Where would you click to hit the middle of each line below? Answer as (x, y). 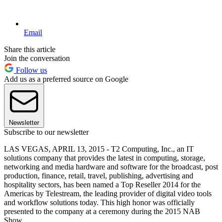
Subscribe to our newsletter (46, 132)
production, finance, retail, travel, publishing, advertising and (99, 175)
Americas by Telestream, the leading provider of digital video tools (108, 193)
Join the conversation (37, 58)
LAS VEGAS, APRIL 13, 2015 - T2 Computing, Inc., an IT (99, 149)
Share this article (30, 49)
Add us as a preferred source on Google (66, 79)
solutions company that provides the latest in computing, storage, (105, 158)
